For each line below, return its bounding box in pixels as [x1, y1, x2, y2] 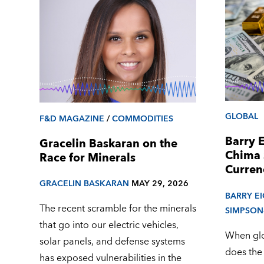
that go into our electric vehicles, [39, 217, 179, 234]
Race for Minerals [39, 148, 136, 168]
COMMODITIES [112, 111, 174, 126]
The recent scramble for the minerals [39, 200, 197, 217]
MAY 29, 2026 [131, 176, 189, 192]
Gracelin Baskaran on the [39, 134, 178, 154]
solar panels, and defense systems [39, 233, 186, 250]
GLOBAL [225, 109, 258, 124]
